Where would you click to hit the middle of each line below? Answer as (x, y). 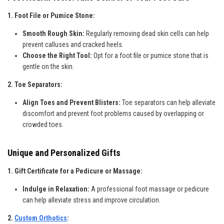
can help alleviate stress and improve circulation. (91, 200)
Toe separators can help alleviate (169, 102)
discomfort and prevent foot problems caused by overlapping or (113, 113)
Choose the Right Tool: (57, 55)
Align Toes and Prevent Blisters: (72, 102)
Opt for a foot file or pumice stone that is (150, 55)
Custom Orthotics (41, 218)
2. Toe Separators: (35, 84)
